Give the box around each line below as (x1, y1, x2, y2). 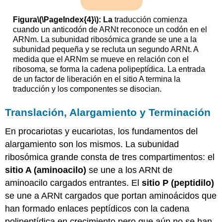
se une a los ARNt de (86, 165, 173, 175)
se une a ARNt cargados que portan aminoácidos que (5, 190, 217, 201)
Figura (12, 15, 37, 24)
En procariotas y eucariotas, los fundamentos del (5, 126, 198, 136)
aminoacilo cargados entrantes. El (5, 177, 142, 188)
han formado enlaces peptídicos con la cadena (5, 203, 190, 214)
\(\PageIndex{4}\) (37, 15, 99, 24)
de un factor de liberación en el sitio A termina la (12, 74, 180, 83)
